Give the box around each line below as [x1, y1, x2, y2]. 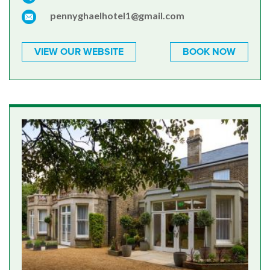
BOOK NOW [183, 46, 236, 58]
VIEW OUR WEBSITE [34, 46, 124, 58]
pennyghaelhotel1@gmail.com [50, 10, 184, 22]
